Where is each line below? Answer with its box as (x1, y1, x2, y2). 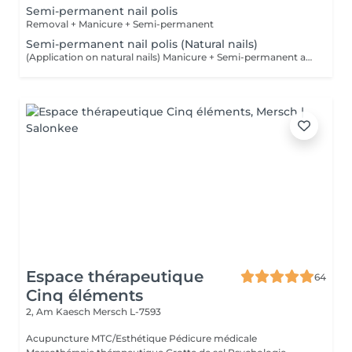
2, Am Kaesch (26, 306, 93, 317)
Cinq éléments (26, 286, 143, 305)
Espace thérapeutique (26, 267, 203, 286)
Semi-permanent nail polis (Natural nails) (26, 37, 258, 51)
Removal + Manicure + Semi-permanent (26, 18, 214, 30)
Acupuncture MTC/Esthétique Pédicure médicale (26, 332, 257, 344)
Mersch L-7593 (93, 306, 161, 317)
